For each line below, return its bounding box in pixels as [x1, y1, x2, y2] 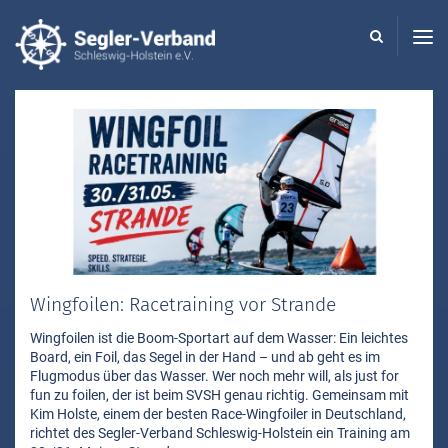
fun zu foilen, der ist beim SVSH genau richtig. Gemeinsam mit [30, 386, 409, 403]
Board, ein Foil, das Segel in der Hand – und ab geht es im [30, 348, 380, 365]
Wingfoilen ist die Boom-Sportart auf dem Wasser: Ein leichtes [30, 329, 408, 346]
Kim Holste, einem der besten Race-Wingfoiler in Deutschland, [30, 405, 406, 422]
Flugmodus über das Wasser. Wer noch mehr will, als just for [30, 367, 399, 384]
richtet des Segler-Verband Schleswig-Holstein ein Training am [30, 424, 410, 441]
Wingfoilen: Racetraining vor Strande [30, 293, 336, 317]
